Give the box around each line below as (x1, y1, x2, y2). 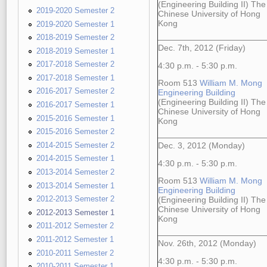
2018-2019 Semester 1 (36, 46, 114, 55)
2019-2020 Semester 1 (36, 19, 114, 29)
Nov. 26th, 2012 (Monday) (157, 239, 256, 248)
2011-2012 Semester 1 (36, 235, 114, 244)
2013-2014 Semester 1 (36, 181, 114, 190)
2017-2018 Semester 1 (36, 73, 114, 82)
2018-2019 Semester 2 (36, 33, 114, 42)
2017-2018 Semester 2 (36, 60, 114, 69)
